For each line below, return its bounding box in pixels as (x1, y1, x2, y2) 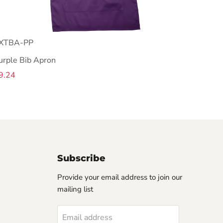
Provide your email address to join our (57, 172, 182, 182)
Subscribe (57, 152, 106, 164)
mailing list (57, 184, 93, 194)
